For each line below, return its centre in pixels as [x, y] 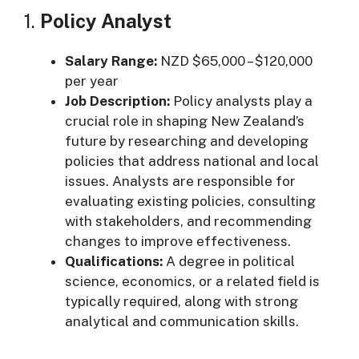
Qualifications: [114, 261]
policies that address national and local [192, 161]
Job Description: [117, 101]
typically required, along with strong [182, 301]
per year [92, 81]
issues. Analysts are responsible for [180, 181]
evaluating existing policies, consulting [190, 201]
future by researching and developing [187, 141]
